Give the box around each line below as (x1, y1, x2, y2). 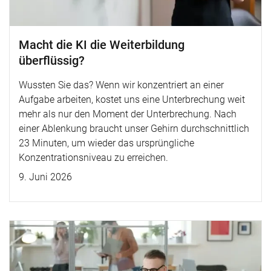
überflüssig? (19, 53, 85, 68)
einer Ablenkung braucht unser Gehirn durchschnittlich (19, 123, 249, 134)
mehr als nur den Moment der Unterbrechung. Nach (19, 108, 237, 120)
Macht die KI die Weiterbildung (19, 38, 184, 52)
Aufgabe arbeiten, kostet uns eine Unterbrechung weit (19, 94, 245, 105)
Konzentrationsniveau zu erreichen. (19, 152, 168, 163)
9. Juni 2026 (19, 171, 72, 183)
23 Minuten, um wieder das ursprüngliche (19, 137, 194, 149)
